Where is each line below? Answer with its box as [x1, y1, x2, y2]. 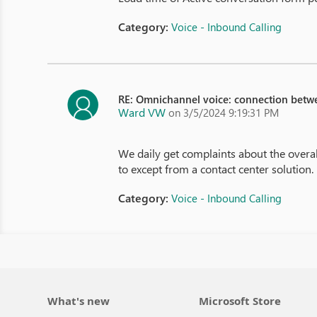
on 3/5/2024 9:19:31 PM [168, 105, 279, 120]
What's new [47, 294, 110, 308]
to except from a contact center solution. [118, 161, 314, 176]
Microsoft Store [198, 294, 281, 308]
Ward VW [118, 105, 166, 120]
